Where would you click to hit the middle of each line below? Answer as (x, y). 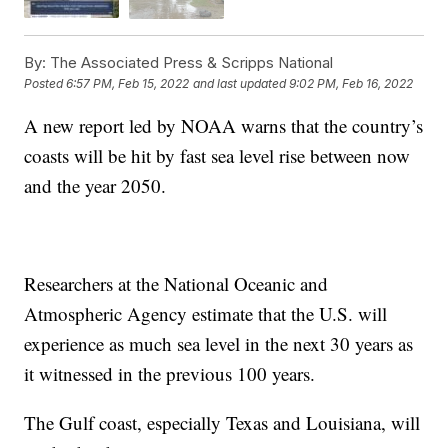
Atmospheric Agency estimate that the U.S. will (206, 313)
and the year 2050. (95, 185)
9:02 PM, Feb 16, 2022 (351, 83)
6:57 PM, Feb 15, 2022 (128, 83)
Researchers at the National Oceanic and (176, 283)
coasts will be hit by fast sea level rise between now (217, 155)
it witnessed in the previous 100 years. (170, 373)
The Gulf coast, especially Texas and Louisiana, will (222, 422)
